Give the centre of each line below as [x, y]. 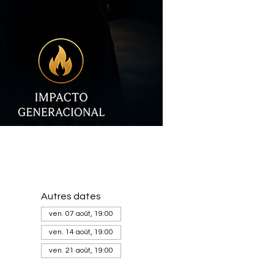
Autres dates [71, 197]
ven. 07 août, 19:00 [81, 214]
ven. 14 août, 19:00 [81, 232]
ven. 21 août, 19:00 [81, 251]
